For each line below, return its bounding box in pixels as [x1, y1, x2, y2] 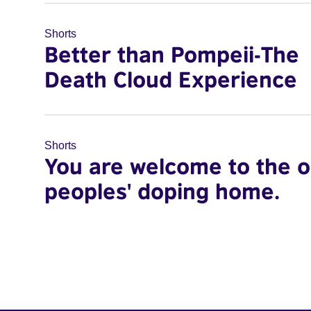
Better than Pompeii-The [44, 41, 299, 67]
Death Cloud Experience [44, 66, 297, 92]
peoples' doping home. [44, 178, 280, 204]
